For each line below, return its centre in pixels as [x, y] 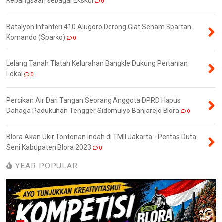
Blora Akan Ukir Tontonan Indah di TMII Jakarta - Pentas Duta [102, 137]
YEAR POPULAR [46, 166]
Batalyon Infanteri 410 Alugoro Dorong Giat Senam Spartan [99, 27]
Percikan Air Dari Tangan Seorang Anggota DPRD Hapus [94, 100]
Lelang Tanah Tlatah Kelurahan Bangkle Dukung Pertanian [97, 63]
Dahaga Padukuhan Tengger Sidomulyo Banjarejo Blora [93, 110]
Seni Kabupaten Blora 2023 [49, 147]
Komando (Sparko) [36, 37]
